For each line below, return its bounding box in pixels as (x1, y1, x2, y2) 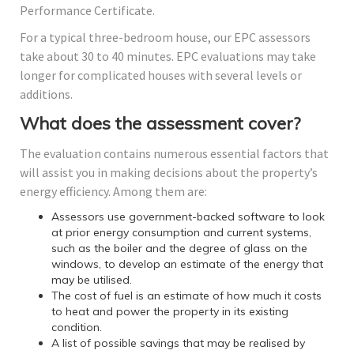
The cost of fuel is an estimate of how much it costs (51, 288, 322, 303)
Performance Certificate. (20, 2, 155, 19)
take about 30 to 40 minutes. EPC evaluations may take (20, 48, 316, 65)
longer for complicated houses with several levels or (20, 67, 302, 84)
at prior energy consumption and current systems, (51, 225, 311, 240)
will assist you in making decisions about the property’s (20, 164, 318, 181)
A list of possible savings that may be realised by (51, 336, 305, 351)
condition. (51, 320, 102, 335)
